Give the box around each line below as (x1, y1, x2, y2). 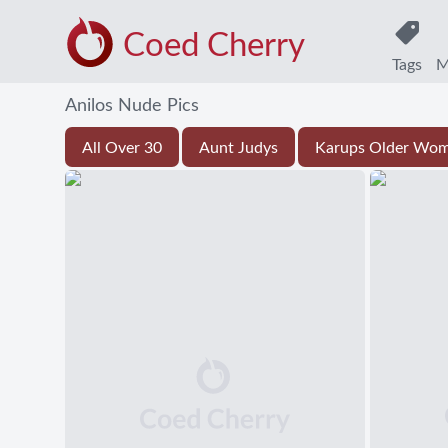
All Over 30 (81, 140, 162, 156)
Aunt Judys (198, 140, 278, 156)
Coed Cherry (122, 29, 305, 62)
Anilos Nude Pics (64, 96, 199, 115)
